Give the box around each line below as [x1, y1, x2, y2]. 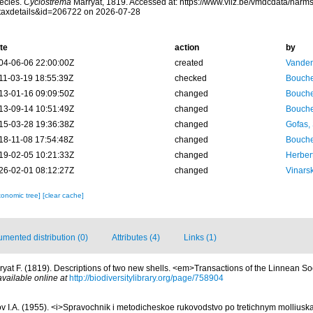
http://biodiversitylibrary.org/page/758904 [69, 273, 224, 283]
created [174, 58, 203, 68]
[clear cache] [42, 191, 84, 199]
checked [174, 73, 207, 83]
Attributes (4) [112, 233, 160, 242]
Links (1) [184, 233, 217, 242]
